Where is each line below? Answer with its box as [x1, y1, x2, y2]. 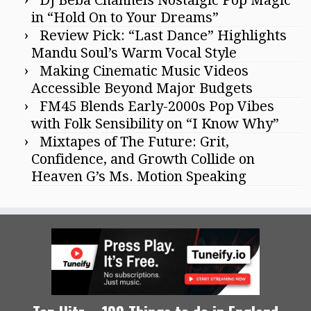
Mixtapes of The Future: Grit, [40, 133, 229, 150]
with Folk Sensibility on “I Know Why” [31, 115, 279, 132]
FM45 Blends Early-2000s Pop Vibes [40, 97, 274, 115]
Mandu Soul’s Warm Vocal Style [31, 44, 237, 61]
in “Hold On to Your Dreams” [31, 8, 219, 26]
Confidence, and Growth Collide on [31, 150, 255, 167]
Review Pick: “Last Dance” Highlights [40, 26, 287, 44]
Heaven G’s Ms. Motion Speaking [31, 167, 246, 185]
